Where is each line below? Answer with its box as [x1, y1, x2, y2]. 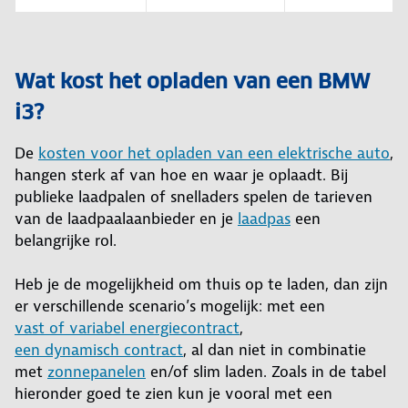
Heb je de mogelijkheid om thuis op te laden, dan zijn [15, 274, 388, 295]
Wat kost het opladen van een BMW [15, 68, 371, 95]
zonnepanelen [47, 362, 146, 382]
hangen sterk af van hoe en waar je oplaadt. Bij [15, 165, 348, 186]
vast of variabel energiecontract [15, 318, 240, 339]
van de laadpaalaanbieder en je [15, 209, 238, 229]
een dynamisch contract [15, 340, 183, 361]
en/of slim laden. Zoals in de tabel [146, 362, 386, 382]
